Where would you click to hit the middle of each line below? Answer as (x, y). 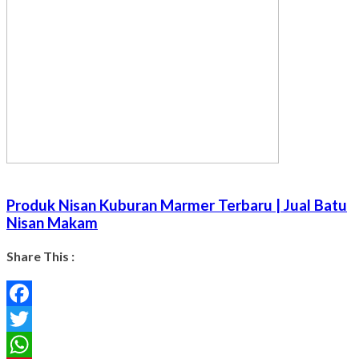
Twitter (27, 345)
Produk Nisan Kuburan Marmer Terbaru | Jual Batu (177, 205)
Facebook (34, 319)
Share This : (40, 256)
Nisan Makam (52, 222)
